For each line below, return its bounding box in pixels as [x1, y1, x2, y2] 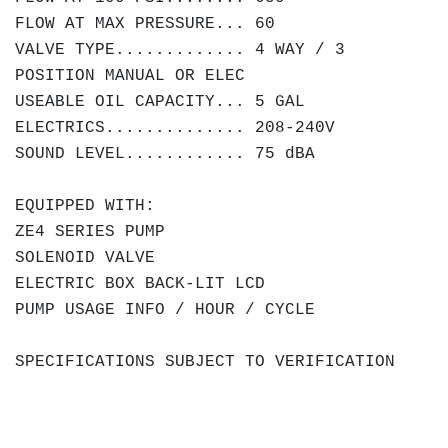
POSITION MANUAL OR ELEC [15, 67, 245, 85]
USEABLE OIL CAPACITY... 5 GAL [15, 93, 305, 111]
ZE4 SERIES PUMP [15, 223, 165, 241]
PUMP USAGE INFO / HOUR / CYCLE [15, 301, 315, 319]
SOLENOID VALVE [15, 249, 155, 267]
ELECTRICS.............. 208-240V [15, 119, 335, 137]
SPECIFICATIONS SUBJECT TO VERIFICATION [15, 353, 395, 371]
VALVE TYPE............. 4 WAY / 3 [15, 41, 345, 59]
